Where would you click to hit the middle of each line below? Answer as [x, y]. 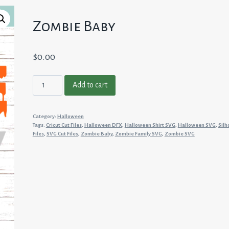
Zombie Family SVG [138, 133]
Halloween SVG [197, 125]
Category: [45, 116]
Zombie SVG [179, 133]
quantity [45, 106]
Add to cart [90, 85]
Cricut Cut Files [64, 125]
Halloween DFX [103, 125]
